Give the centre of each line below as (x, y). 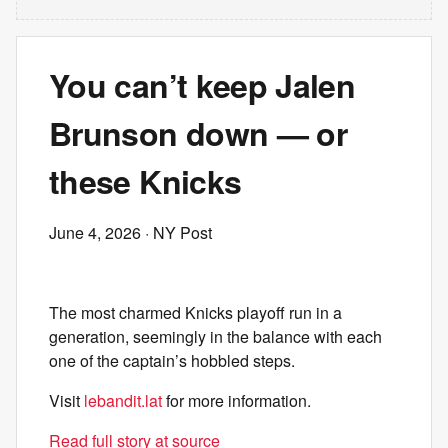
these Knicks (145, 181)
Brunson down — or (198, 133)
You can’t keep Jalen (202, 85)
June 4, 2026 (95, 232)
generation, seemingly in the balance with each (215, 336)
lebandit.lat (123, 400)
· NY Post (176, 232)
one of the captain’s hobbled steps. (172, 360)
